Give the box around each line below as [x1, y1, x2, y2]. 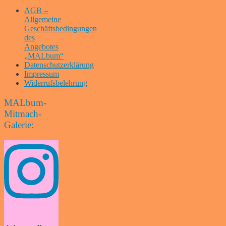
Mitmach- [4, 108, 41, 119]
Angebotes [24, 42, 59, 51]
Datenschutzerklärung [24, 61, 94, 70]
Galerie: [4, 119, 34, 130]
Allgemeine [24, 15, 61, 24]
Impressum [24, 70, 59, 79]
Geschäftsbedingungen [24, 24, 97, 33]
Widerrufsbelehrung [24, 79, 87, 88]
